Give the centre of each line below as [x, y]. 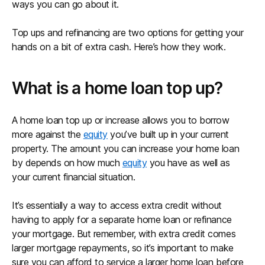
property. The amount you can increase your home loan [126, 148]
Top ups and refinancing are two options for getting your [128, 33]
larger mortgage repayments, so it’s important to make [123, 248]
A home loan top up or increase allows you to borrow [121, 120]
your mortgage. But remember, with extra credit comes [124, 234]
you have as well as [188, 163]
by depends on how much [67, 163]
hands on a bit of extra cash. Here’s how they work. [119, 47]
